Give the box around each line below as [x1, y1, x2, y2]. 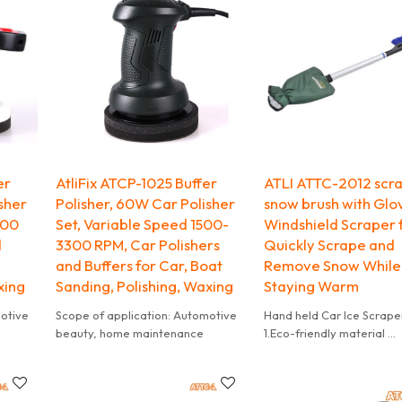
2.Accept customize [263, 343, 373, 358]
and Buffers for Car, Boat [56, 255, 223, 275]
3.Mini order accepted [263, 361, 383, 376]
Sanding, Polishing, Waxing [56, 275, 234, 295]
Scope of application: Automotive [56, 307, 238, 322]
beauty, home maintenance [56, 325, 205, 340]
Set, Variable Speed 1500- [56, 214, 230, 233]
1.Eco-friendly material [263, 325, 388, 340]
